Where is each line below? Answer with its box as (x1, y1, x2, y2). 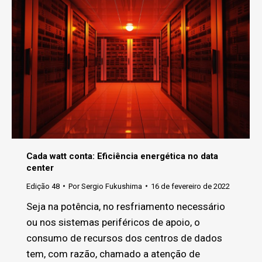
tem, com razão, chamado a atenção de (26, 247, 200, 260)
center (26, 162, 54, 173)
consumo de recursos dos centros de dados (26, 232, 222, 244)
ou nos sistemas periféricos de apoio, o (26, 216, 200, 228)
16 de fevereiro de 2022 (151, 181, 230, 191)
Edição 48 (26, 181, 60, 191)
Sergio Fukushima (81, 181, 142, 191)
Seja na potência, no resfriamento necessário (26, 200, 225, 212)
